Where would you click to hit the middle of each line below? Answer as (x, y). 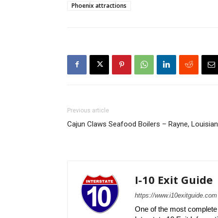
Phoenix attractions (99, 5)
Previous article (88, 110)
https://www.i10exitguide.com (176, 195)
